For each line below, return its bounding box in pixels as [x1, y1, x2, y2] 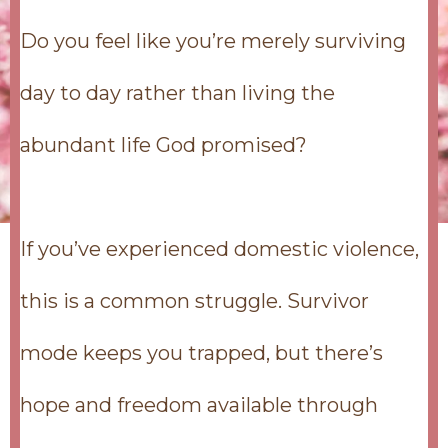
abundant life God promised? [20, 133, 307, 157]
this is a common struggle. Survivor [20, 289, 369, 313]
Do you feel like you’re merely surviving [20, 29, 406, 53]
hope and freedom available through [20, 393, 378, 417]
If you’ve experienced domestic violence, [20, 237, 419, 261]
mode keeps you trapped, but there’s [20, 341, 383, 365]
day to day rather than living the [20, 81, 335, 105]
